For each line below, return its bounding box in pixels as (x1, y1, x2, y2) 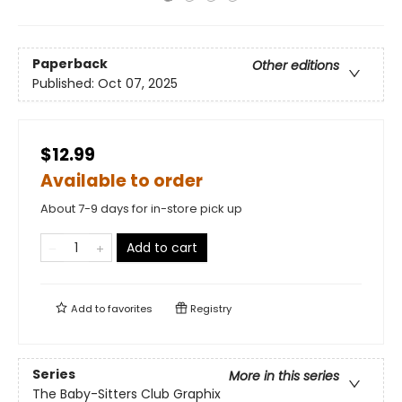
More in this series (229, 367, 339, 386)
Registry (188, 301, 232, 316)
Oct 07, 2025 (98, 74, 178, 93)
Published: (32, 74, 98, 93)
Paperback (32, 55, 108, 74)
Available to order (40, 169, 203, 193)
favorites (108, 301, 153, 316)
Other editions (252, 57, 339, 75)
